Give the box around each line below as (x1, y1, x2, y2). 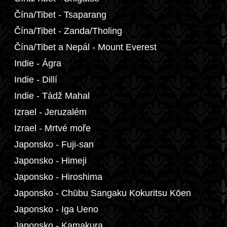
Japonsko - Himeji (14, 156, 87, 166)
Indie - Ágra (14, 58, 61, 68)
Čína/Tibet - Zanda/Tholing (14, 26, 122, 36)
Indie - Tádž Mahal (14, 91, 90, 101)
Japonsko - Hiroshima (14, 172, 102, 182)
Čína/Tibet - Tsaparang (14, 10, 106, 20)
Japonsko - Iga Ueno (14, 204, 98, 214)
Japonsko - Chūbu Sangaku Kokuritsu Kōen (14, 188, 191, 198)
